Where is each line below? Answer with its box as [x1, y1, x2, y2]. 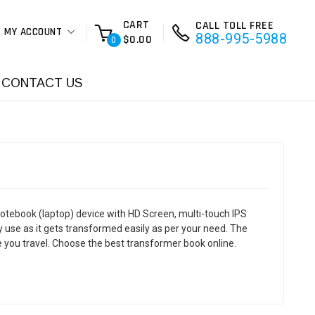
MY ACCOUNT [4, 25, 62, 39]
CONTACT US [1, 76, 82, 90]
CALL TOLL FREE [195, 18, 274, 33]
